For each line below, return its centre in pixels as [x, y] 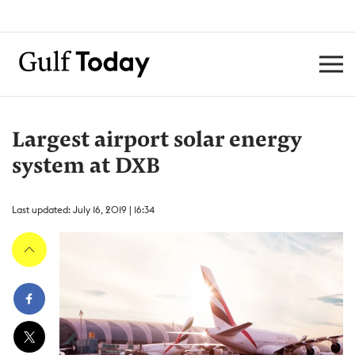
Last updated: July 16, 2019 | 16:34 [83, 210]
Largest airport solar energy [157, 141]
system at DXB [86, 167]
